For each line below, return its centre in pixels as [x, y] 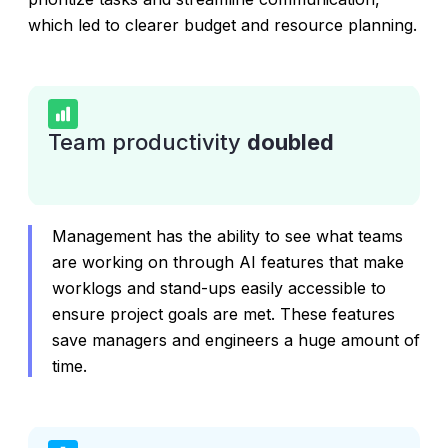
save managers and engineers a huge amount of [236, 340]
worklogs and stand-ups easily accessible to [219, 288]
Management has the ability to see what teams [227, 236]
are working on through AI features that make [228, 262]
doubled [290, 142]
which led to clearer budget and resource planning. [222, 25]
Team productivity [147, 142]
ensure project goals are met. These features [223, 314]
